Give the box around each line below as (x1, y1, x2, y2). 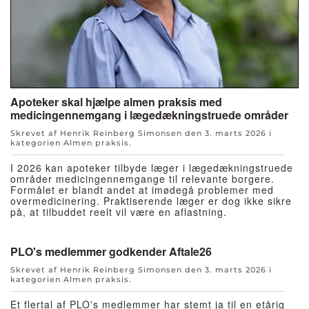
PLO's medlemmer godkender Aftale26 (10, 243, 212, 260)
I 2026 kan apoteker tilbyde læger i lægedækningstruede (10, 161, 293, 175)
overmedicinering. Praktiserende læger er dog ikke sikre (10, 194, 292, 208)
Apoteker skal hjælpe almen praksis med (10, 94, 222, 110)
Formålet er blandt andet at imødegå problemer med (10, 183, 274, 197)
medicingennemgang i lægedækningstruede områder (10, 107, 288, 123)
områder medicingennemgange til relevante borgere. (10, 172, 275, 186)
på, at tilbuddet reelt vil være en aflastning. (10, 205, 227, 219)
